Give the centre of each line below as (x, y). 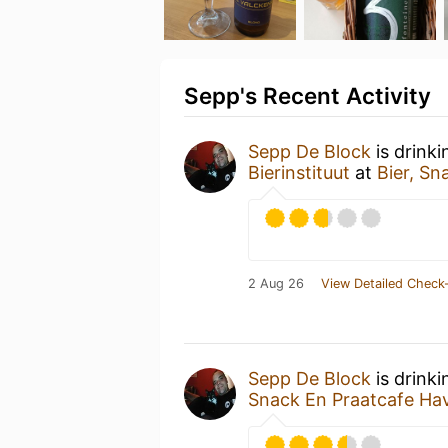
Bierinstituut (299, 172)
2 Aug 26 (276, 283)
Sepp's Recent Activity (307, 95)
